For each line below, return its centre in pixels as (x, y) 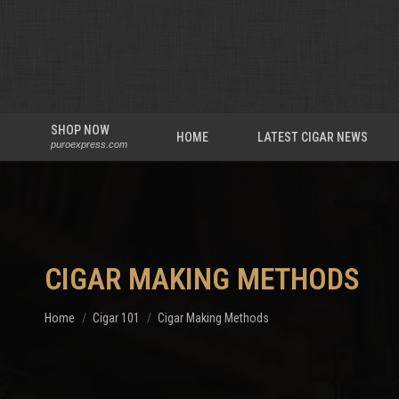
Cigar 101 (116, 318)
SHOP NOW (81, 130)
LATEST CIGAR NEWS (312, 137)
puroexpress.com (90, 144)
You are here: (81, 309)
